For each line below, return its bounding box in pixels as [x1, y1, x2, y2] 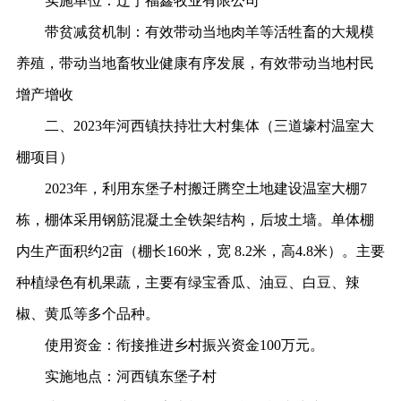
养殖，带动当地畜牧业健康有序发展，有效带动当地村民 [15, 55, 374, 71]
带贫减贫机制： [44, 24, 145, 39]
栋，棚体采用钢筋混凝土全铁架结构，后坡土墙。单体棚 [15, 212, 374, 227]
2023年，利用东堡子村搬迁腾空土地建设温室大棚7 [44, 181, 367, 196]
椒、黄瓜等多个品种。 [15, 306, 159, 321]
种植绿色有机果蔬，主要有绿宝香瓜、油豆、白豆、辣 [15, 275, 360, 290]
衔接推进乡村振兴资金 [115, 337, 260, 353]
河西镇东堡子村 [115, 369, 217, 384]
